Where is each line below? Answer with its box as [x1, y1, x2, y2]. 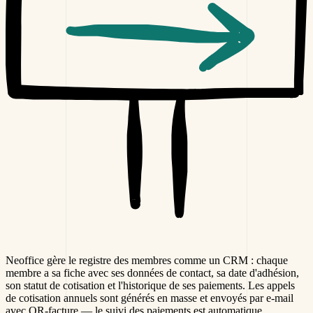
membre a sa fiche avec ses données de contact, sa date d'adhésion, [6, 267, 299, 279]
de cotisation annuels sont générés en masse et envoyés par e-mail [6, 292, 293, 305]
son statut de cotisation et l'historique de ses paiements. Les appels [6, 279, 295, 292]
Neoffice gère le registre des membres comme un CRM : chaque [6, 254, 288, 267]
